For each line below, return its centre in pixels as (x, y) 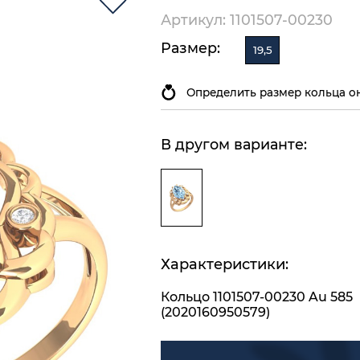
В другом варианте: (234, 145)
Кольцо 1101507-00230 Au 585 (257, 297)
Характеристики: (225, 265)
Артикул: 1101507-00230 (247, 19)
